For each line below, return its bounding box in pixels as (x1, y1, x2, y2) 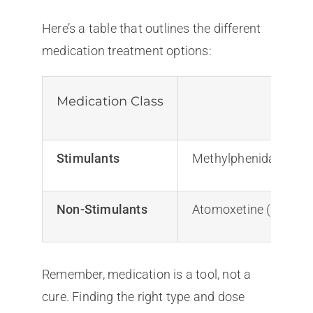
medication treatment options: (41, 43, 212, 58)
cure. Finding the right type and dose (41, 289, 245, 304)
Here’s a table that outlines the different (41, 20, 261, 36)
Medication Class (56, 93, 163, 109)
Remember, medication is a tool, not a (41, 266, 252, 282)
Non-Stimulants (56, 201, 147, 217)
